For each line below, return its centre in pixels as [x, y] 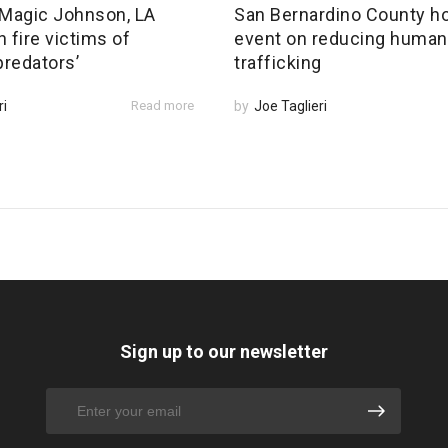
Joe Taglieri [290, 106]
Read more [162, 106]
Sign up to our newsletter [223, 352]
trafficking [278, 63]
